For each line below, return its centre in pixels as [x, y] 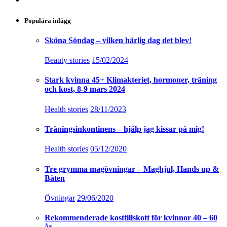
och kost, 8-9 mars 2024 [85, 89]
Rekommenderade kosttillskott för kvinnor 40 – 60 [131, 218]
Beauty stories [67, 60]
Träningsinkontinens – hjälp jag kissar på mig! [124, 129]
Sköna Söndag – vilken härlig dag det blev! [118, 40]
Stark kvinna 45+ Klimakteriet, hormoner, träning [131, 80]
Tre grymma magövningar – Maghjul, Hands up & [132, 169]
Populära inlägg [48, 20]
